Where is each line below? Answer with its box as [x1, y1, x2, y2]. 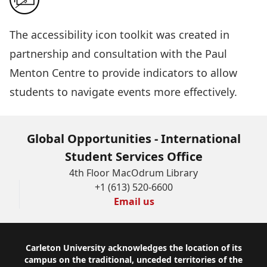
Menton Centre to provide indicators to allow [10, 66, 237, 80]
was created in [153, 27, 229, 42]
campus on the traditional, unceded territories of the [24, 254, 243, 265]
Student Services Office [64, 148, 203, 164]
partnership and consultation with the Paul [10, 46, 227, 61]
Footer [18, 242, 54, 258]
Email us [113, 195, 154, 208]
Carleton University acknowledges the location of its [25, 242, 242, 253]
